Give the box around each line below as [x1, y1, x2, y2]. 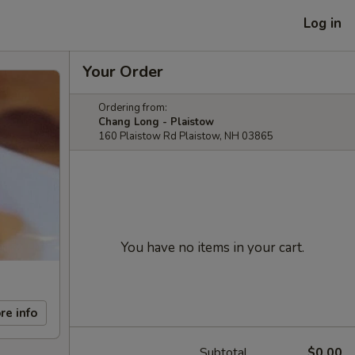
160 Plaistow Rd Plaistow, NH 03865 [98, 129, 273, 143]
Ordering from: [98, 101, 167, 115]
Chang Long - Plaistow [98, 115, 214, 129]
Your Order [82, 61, 163, 82]
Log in [303, 13, 342, 32]
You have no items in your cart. [120, 239, 304, 257]
